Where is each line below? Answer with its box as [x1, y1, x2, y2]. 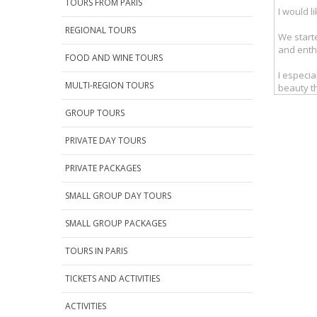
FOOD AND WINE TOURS [65, 52, 163, 64]
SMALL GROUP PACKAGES [65, 217, 166, 230]
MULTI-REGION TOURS [65, 79, 154, 92]
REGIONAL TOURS [65, 24, 136, 37]
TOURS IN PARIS [65, 245, 127, 258]
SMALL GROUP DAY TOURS [65, 190, 171, 202]
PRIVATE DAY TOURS [65, 134, 146, 147]
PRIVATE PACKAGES [65, 162, 141, 175]
